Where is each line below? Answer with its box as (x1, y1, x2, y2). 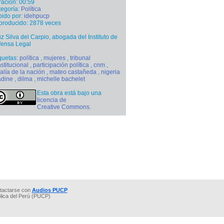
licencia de (37, 96, 66, 103)
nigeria (101, 68, 120, 75)
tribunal (70, 54, 90, 61)
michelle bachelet (37, 75, 85, 82)
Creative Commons (37, 103, 89, 110)
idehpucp (24, 12, 49, 19)
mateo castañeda (49, 68, 96, 75)
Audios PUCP (31, 187, 67, 193)
